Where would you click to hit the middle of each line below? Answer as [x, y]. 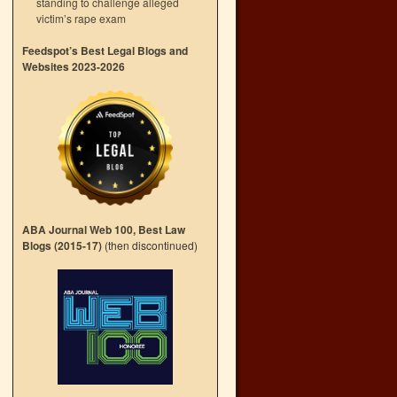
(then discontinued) [150, 245]
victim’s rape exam [81, 18]
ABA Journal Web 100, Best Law [104, 230]
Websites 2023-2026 [74, 66]
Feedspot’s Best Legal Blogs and [105, 51]
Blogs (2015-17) [62, 245]
